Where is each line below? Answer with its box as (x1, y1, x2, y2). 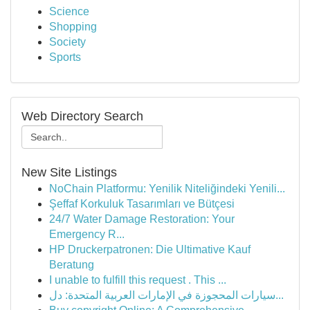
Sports (49, 51, 81, 63)
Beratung (49, 259, 94, 271)
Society (49, 36, 86, 48)
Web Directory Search (21, 109, 143, 123)
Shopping (49, 21, 97, 33)
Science (49, 6, 89, 17)
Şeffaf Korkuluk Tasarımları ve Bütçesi (49, 198, 235, 210)
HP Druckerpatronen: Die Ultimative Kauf (49, 244, 250, 255)
